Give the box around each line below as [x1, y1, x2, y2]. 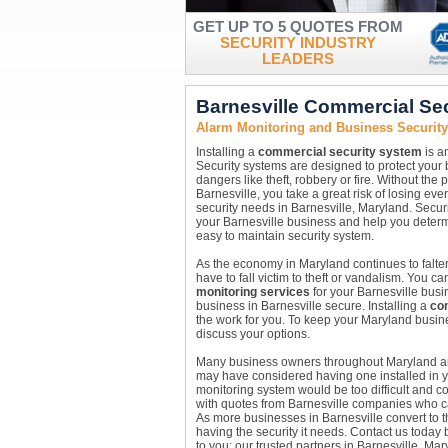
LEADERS [261, 51, 334, 67]
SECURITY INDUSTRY [219, 35, 376, 51]
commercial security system [257, 145, 422, 159]
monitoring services [195, 285, 310, 299]
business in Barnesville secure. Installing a [195, 299, 430, 313]
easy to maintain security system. [195, 229, 374, 243]
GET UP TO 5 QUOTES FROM [192, 19, 403, 35]
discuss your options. [195, 327, 310, 341]
